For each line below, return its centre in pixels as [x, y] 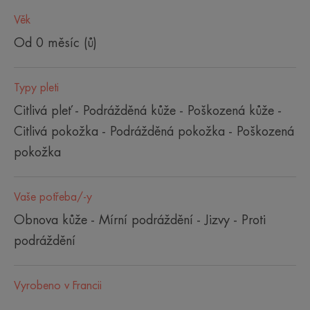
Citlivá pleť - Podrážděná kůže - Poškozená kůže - [148, 110]
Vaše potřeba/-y [53, 197]
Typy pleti [36, 88]
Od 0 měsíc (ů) [55, 43]
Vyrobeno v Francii [58, 285]
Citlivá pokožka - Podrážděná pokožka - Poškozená [154, 131]
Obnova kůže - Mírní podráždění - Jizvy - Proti [140, 220]
